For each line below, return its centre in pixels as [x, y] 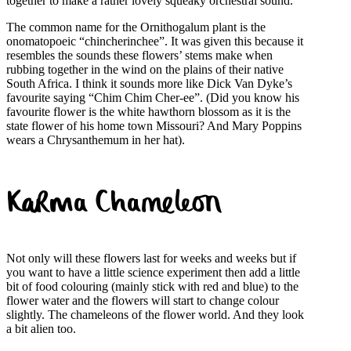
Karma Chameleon [114, 205]
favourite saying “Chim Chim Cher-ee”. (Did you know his [153, 97]
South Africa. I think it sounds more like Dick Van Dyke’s [149, 83]
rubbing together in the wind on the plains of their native [145, 69]
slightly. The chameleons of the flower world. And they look [155, 315]
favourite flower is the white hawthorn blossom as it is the [148, 111]
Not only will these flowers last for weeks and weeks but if [151, 259]
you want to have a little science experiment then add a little [153, 273]
